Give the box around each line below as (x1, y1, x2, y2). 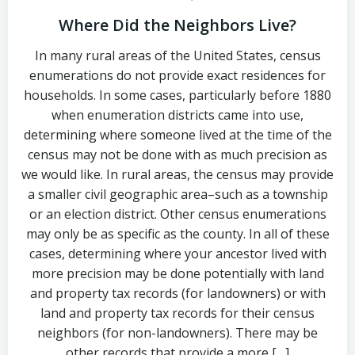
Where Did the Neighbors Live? (59, 14, 296, 36)
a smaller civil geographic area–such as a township (27, 185, 328, 203)
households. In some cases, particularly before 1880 (24, 86, 331, 104)
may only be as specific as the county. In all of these (25, 225, 330, 242)
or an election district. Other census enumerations (29, 205, 326, 223)
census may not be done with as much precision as (28, 146, 327, 163)
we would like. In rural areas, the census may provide (21, 166, 334, 183)
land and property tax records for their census (40, 304, 315, 322)
